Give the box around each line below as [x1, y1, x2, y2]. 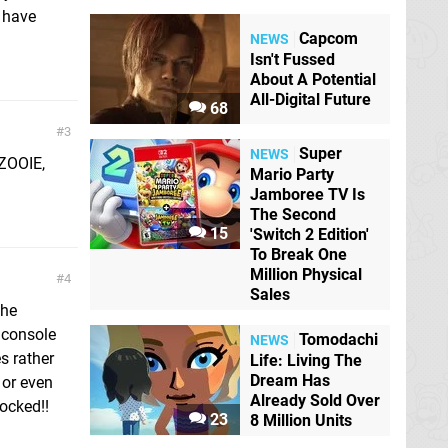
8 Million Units [250, 411, 352, 431]
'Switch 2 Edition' [250, 225, 369, 244]
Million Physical [250, 265, 362, 284]
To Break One [250, 245, 347, 264]
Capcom [299, 29, 358, 49]
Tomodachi [299, 330, 378, 350]
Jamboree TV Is [250, 185, 365, 204]
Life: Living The [250, 351, 362, 371]
